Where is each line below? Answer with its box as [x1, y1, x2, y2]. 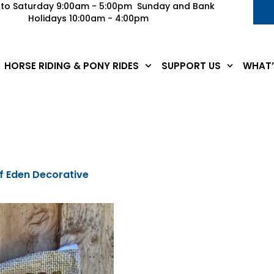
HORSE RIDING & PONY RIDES [4, 59, 139, 72]
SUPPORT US [161, 59, 221, 72]
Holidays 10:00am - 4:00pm [28, 12, 149, 24]
